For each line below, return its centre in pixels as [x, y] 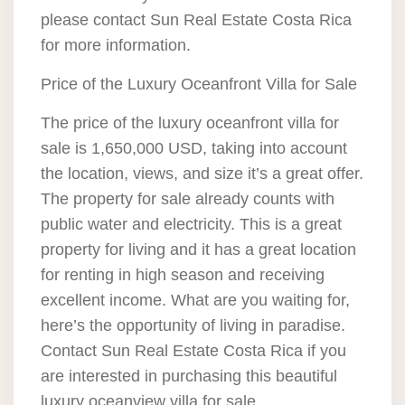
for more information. [116, 45]
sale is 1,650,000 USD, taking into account [194, 148]
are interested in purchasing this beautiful [189, 376]
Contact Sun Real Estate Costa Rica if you [193, 351]
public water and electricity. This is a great [191, 224]
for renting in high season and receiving [183, 275]
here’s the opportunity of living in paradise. [193, 325]
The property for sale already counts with [188, 199]
